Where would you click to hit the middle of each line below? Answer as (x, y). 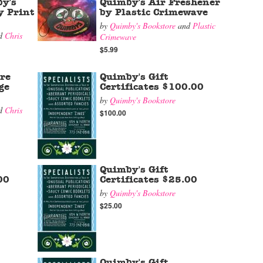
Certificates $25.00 (149, 180)
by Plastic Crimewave (154, 12)
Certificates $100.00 (152, 87)
